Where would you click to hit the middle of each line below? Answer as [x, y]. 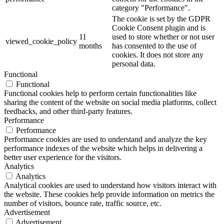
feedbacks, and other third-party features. [68, 111]
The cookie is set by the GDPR [161, 18]
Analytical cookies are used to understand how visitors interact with [110, 185]
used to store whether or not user [163, 36]
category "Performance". [151, 7]
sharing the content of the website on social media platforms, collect [110, 102]
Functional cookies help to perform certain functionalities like [100, 93]
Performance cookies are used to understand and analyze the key [105, 139]
